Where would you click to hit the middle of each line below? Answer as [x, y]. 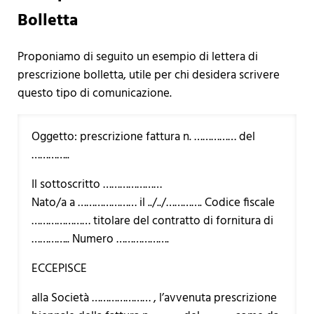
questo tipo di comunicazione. [94, 93]
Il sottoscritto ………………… [96, 184]
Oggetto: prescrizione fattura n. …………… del [143, 137]
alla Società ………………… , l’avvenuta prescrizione [154, 298]
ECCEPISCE [59, 268]
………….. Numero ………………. [100, 239]
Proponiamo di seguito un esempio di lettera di [137, 57]
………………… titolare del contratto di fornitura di [152, 221]
